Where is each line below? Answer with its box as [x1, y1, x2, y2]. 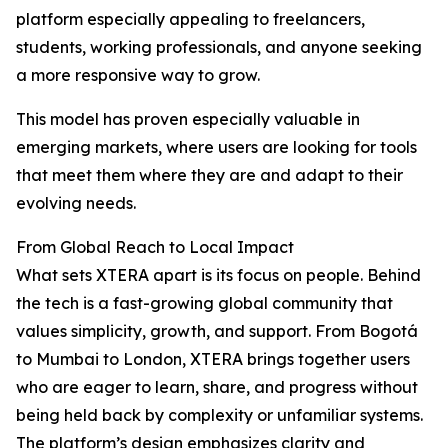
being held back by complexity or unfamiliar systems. [16, 405, 423, 425]
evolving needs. [16, 193, 136, 213]
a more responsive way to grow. [16, 65, 260, 85]
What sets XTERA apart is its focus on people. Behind [16, 265, 421, 285]
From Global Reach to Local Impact [16, 237, 294, 257]
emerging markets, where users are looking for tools [16, 137, 417, 157]
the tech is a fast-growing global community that [16, 293, 393, 313]
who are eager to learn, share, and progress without [16, 377, 418, 397]
